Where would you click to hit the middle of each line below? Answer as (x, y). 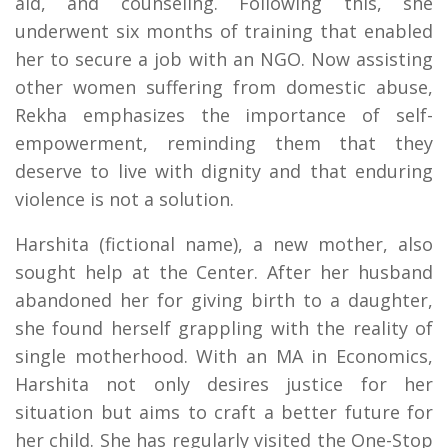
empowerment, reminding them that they (224, 143)
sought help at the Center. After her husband (224, 272)
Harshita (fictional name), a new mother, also (224, 244)
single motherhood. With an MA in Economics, (224, 356)
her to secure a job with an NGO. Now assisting (224, 59)
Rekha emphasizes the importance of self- (224, 115)
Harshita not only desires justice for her (224, 384)
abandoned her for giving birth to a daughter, (224, 300)
